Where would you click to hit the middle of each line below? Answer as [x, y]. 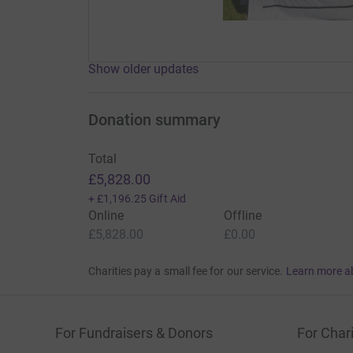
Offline [243, 216]
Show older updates [143, 69]
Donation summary [154, 120]
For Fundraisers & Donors [134, 333]
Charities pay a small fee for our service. [186, 271]
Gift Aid [167, 199]
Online [106, 216]
